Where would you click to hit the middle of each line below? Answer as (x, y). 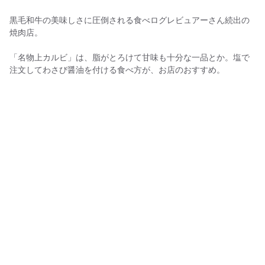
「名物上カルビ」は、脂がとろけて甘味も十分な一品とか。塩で (130, 57)
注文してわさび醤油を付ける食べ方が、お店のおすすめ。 (117, 70)
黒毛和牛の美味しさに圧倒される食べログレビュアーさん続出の (130, 20)
